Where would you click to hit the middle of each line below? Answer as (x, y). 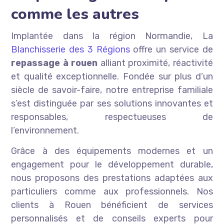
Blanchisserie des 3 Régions (70, 50)
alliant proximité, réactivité (155, 63)
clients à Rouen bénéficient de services (112, 205)
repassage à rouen (54, 63)
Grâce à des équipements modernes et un (112, 151)
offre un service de (171, 50)
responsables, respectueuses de (112, 117)
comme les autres (75, 14)
